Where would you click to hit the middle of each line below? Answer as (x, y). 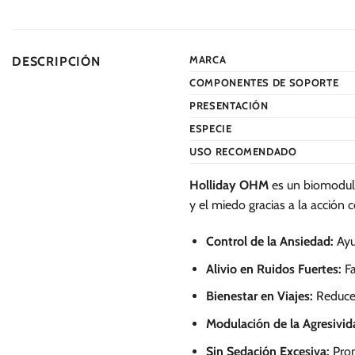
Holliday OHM (229, 185)
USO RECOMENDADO (243, 152)
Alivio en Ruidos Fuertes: (273, 269)
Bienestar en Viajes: (259, 296)
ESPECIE (211, 129)
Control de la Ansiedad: (269, 242)
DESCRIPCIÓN (56, 62)
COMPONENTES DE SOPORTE (264, 83)
